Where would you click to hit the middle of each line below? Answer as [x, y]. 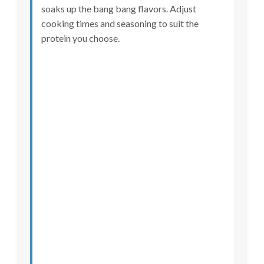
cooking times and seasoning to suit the [120, 24]
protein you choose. [80, 38]
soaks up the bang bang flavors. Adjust [119, 9]
